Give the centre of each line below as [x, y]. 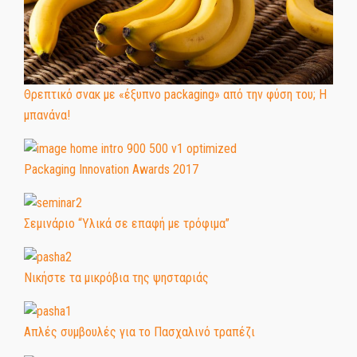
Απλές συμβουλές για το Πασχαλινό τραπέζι [139, 331]
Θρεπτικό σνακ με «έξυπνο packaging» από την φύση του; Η [175, 94]
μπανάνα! [47, 115]
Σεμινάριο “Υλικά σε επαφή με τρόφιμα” [127, 223]
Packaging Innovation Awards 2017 [111, 169]
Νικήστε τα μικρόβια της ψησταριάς [116, 277]
